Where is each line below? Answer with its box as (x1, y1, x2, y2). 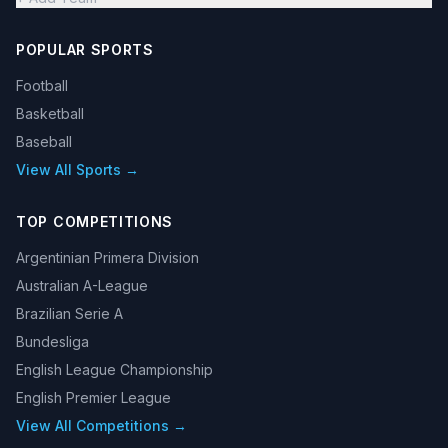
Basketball (16, 105, 84, 122)
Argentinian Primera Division (16, 249, 199, 266)
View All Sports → (16, 161, 139, 178)
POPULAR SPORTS (16, 41, 154, 58)
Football (16, 77, 68, 94)
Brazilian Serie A (16, 305, 123, 322)
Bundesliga (16, 333, 89, 350)
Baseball (16, 133, 72, 150)
